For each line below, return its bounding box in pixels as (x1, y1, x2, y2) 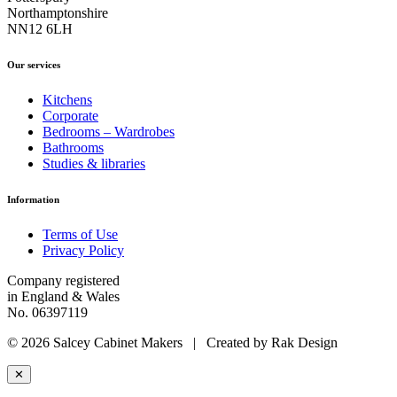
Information (7, 194, 59, 206)
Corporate (43, 108, 98, 124)
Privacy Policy (43, 243, 124, 259)
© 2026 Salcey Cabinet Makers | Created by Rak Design (7, 335, 338, 351)
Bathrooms (43, 140, 104, 156)
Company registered (7, 273, 120, 289)
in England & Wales (7, 289, 120, 305)
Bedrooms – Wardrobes (43, 124, 175, 140)
